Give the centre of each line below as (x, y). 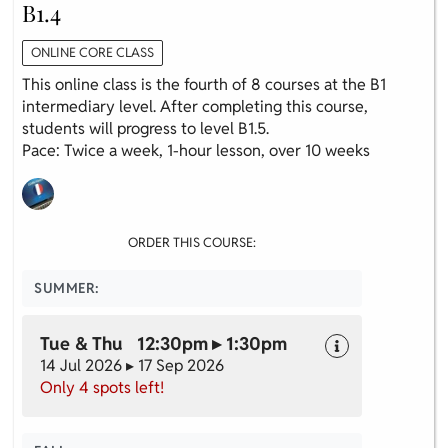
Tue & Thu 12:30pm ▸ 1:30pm (163, 343)
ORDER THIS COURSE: (192, 242)
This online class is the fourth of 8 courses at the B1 (204, 84)
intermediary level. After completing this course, (195, 106)
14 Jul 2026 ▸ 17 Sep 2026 (132, 365)
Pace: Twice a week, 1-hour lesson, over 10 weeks (196, 150)
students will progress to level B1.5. (145, 128)
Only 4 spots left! (102, 387)
